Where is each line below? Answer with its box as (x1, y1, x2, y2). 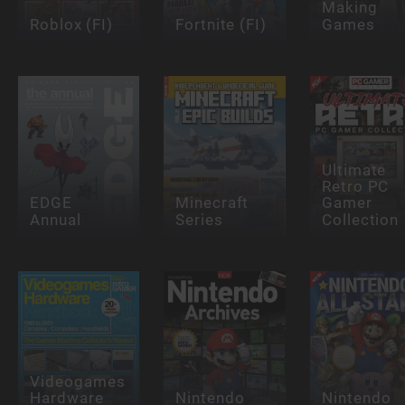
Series (175, 210, 223, 229)
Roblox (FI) (29, 14, 114, 33)
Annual (29, 210, 81, 229)
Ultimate (321, 160, 387, 180)
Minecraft (175, 193, 250, 212)
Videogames (29, 372, 126, 391)
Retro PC (321, 177, 390, 196)
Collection (321, 210, 400, 229)
